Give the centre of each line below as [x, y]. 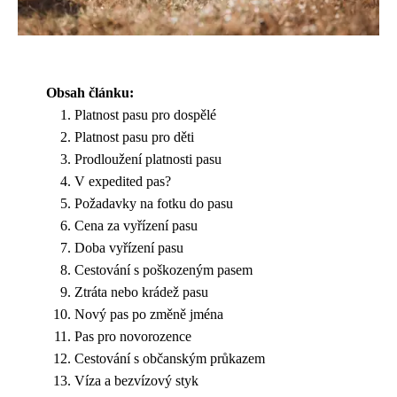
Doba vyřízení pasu [129, 247]
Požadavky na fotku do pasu [154, 203]
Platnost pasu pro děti [134, 136]
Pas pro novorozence [133, 336]
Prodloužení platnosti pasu [148, 159]
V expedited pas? [123, 181]
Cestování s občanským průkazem [170, 358]
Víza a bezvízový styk [136, 380]
